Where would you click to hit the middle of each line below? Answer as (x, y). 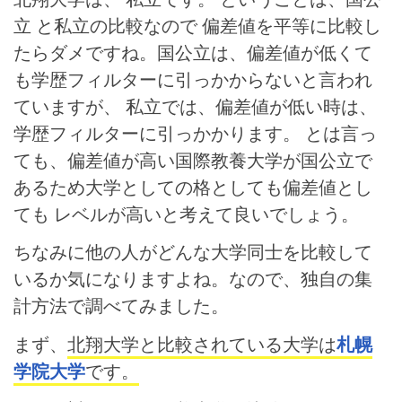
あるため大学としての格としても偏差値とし (193, 187)
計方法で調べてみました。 (121, 306)
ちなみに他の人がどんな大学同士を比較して (193, 252)
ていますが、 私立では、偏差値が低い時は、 (195, 106)
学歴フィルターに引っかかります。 (159, 133)
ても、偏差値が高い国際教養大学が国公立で (193, 160)
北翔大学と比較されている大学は (202, 345)
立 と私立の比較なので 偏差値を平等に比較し (197, 25)
